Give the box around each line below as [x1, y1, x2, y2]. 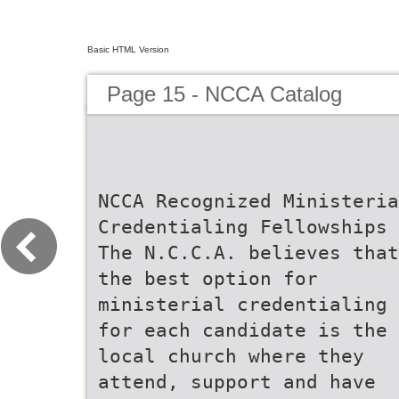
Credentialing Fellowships [98, 216, 387, 238]
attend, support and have [98, 370, 376, 393]
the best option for [98, 267, 318, 289]
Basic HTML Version [87, 45, 169, 54]
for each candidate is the [98, 319, 387, 341]
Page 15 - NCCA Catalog [107, 82, 342, 106]
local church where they [98, 345, 364, 367]
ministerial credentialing [98, 293, 387, 315]
